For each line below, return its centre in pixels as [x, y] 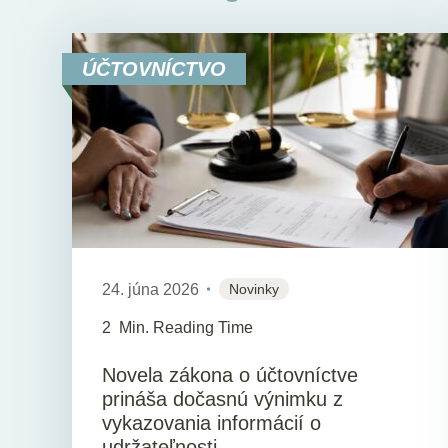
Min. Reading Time [186, 328]
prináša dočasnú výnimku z [222, 398]
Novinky [254, 288]
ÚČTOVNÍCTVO [154, 68]
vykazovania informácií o [211, 422]
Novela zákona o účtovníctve [230, 374]
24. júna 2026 [150, 289]
